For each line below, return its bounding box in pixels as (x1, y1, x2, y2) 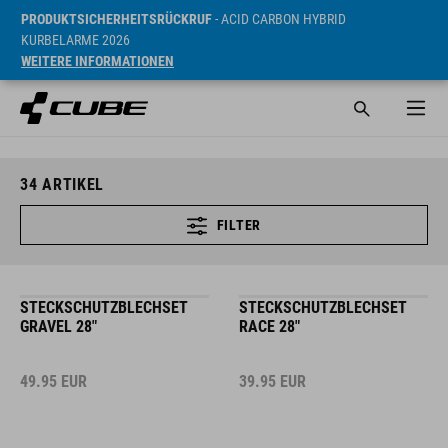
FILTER (216, 217, 261, 233)
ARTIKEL (37, 175, 105, 194)
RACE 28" (239, 317, 300, 336)
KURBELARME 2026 (21, 32, 130, 48)
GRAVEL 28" (20, 317, 97, 336)
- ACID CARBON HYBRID (212, 11, 346, 27)
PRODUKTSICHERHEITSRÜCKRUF (21, 11, 212, 27)
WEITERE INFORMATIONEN (21, 53, 174, 69)
